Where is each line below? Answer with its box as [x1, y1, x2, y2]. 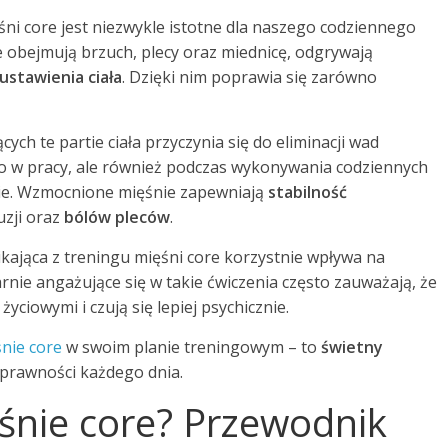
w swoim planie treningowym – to [62, 335, 321, 358]
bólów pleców [64, 205, 170, 228]
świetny [321, 335, 383, 358]
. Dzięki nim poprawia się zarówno [122, 65, 377, 88]
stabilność [268, 180, 347, 203]
